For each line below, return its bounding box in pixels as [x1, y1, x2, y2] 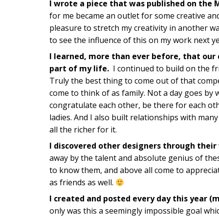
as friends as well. [49, 177, 115, 188]
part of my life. [49, 63, 111, 74]
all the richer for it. [49, 124, 117, 135]
